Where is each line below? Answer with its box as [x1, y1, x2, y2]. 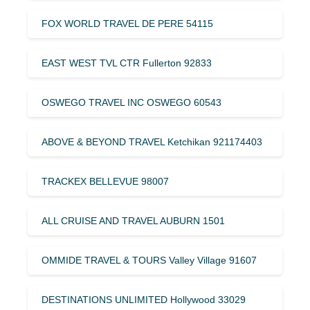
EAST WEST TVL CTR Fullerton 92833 [42, 57, 212, 69]
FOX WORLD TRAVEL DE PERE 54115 [42, 17, 213, 29]
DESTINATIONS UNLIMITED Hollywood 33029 [42, 293, 246, 305]
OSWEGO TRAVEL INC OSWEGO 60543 [42, 96, 221, 108]
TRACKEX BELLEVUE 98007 [42, 175, 169, 187]
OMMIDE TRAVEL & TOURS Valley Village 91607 [42, 254, 257, 266]
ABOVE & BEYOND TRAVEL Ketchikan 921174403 [42, 136, 262, 147]
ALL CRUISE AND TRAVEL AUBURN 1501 [42, 215, 225, 226]
